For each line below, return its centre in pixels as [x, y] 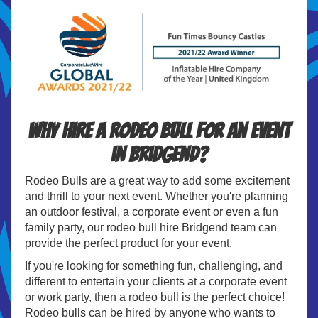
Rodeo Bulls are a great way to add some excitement [157, 181]
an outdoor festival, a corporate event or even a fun [152, 212]
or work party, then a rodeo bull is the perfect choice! [155, 297]
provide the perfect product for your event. [128, 243]
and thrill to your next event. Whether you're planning [157, 197]
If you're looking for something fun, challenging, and [154, 266]
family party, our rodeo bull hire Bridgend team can [151, 228]
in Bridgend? [159, 155]
